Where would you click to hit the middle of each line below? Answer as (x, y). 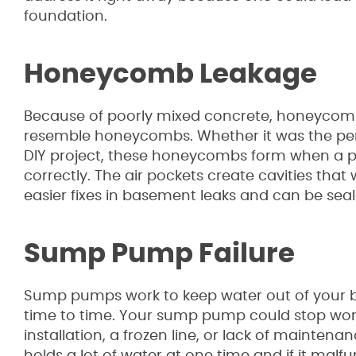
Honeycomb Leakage (170, 75)
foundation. (66, 17)
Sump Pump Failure (159, 254)
